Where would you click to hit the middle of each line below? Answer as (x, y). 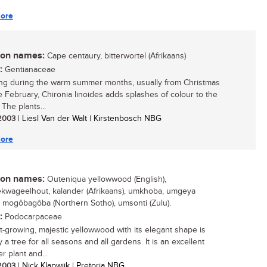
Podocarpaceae (32, 217)
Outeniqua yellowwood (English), (105, 179)
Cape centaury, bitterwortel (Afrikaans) (115, 56)
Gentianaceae (29, 70)
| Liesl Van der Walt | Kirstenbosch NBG (89, 119)
